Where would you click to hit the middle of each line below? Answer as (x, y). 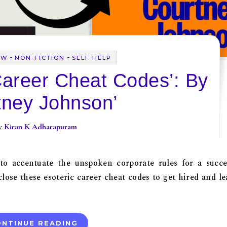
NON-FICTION (40, 58)
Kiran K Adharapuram (41, 126)
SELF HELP (91, 58)
